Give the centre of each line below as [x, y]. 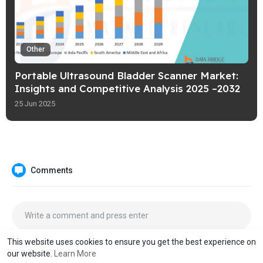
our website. [31, 254]
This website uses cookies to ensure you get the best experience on [131, 242]
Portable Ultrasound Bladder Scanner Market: [127, 76]
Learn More [75, 254]
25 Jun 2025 [35, 104]
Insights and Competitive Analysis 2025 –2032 [127, 89]
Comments [52, 171]
